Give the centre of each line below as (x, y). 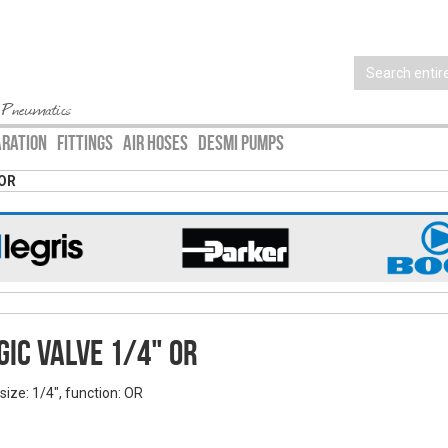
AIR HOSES (155, 143)
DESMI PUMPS (241, 143)
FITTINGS (85, 143)
